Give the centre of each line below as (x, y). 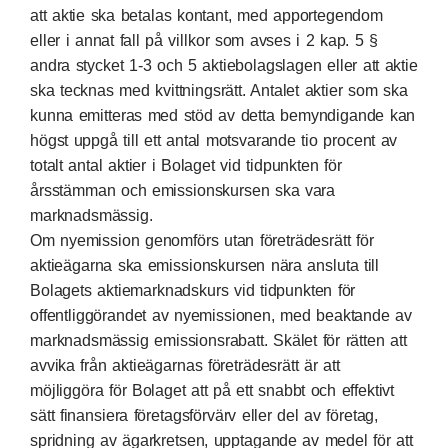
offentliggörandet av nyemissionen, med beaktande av (221, 315)
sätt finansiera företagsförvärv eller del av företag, (204, 415)
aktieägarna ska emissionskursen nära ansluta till (205, 265)
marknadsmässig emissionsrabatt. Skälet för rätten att (218, 340)
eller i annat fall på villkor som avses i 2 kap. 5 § (204, 40)
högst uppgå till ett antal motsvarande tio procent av (214, 140)
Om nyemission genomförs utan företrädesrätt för (202, 240)
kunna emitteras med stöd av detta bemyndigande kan (223, 115)
